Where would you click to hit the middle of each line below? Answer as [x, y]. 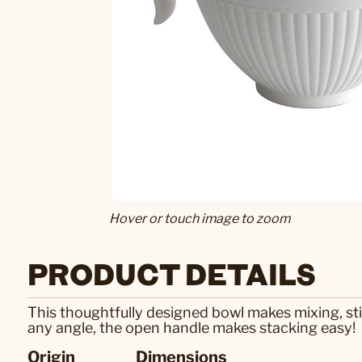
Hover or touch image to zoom [199, 219]
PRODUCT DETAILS [172, 274]
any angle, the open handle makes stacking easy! [192, 328]
